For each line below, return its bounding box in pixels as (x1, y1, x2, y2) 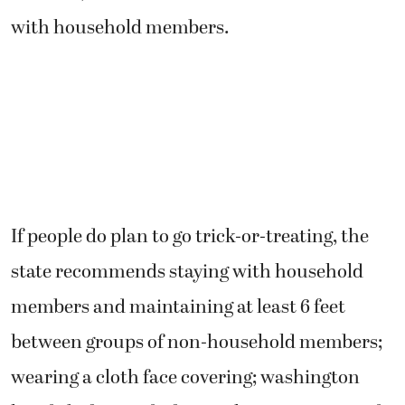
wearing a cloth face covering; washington (11, 363, 360, 393)
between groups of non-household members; (11, 328, 382, 358)
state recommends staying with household (11, 258, 363, 287)
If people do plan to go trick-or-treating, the (11, 222, 369, 252)
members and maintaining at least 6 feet (11, 293, 345, 323)
